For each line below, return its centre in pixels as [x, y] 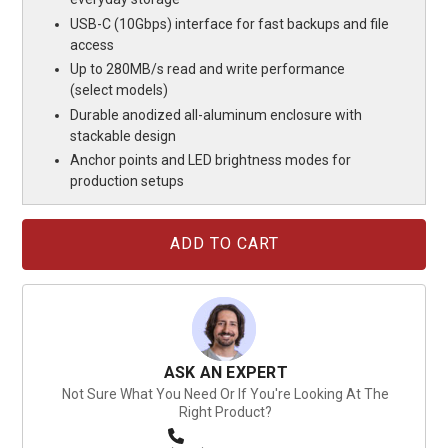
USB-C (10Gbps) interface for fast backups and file [230, 23]
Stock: [40, 247]
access [92, 44]
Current [42, 228]
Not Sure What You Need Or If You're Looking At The [226, 393]
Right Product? [226, 411]
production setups [127, 181]
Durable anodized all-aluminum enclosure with [216, 114]
